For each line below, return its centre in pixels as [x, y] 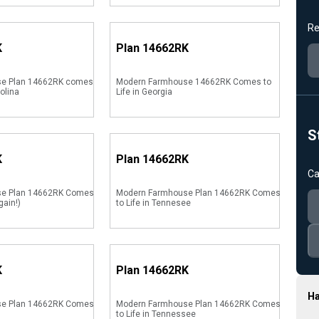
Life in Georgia [144, 92]
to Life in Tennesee [153, 203]
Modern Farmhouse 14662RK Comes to [193, 82]
